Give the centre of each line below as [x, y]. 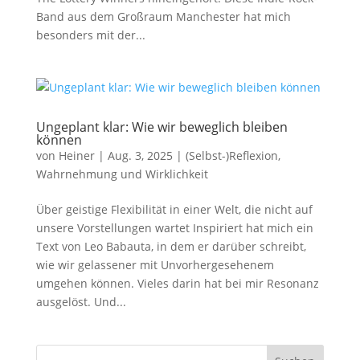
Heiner [76, 155]
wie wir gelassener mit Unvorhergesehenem [155, 265]
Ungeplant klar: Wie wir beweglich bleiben [162, 127]
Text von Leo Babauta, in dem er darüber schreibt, [171, 246]
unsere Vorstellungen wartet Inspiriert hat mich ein [174, 228]
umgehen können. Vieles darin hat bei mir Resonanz [177, 283]
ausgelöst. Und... [81, 302]
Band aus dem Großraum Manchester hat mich [163, 16]
